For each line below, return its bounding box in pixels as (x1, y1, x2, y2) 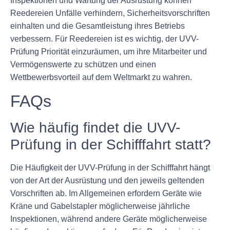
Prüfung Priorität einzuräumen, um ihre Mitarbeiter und (10, 47, 207, 56)
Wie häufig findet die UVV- (10, 119, 180, 136)
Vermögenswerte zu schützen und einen (10, 60, 156, 69)
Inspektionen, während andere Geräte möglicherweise (10, 214, 207, 223)
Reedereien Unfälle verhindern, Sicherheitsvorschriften (10, 9, 210, 18)
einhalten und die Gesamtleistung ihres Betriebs (10, 22, 185, 31)
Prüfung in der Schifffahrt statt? (10, 136, 211, 152)
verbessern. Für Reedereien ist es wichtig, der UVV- (10, 34, 199, 44)
